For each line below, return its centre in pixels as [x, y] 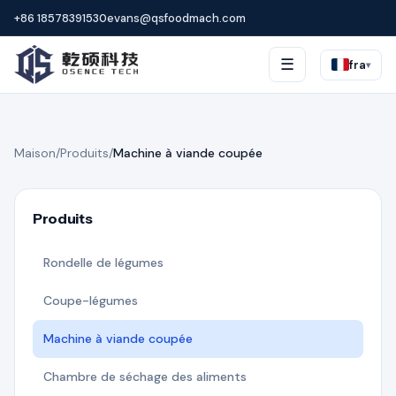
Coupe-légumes [91, 301]
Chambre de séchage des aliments [145, 377]
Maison [35, 153]
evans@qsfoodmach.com [176, 18]
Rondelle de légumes [103, 263]
